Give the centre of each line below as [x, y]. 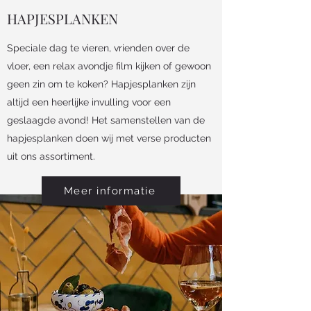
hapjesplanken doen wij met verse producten [109, 138]
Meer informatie [110, 191]
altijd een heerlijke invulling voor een [89, 102]
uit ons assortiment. [51, 156]
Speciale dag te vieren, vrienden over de [98, 48]
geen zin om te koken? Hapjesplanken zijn [101, 84]
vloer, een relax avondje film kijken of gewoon [109, 66]
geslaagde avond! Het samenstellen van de [106, 120]
